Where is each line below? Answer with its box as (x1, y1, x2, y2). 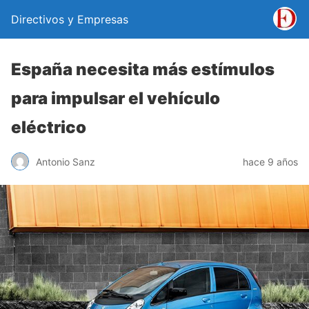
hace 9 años (243, 155, 298, 168)
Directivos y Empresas (11, 12, 128, 26)
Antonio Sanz (36, 155, 95, 168)
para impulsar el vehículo (11, 88, 220, 108)
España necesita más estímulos (11, 59, 275, 79)
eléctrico (11, 117, 86, 137)
